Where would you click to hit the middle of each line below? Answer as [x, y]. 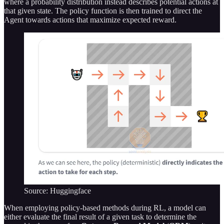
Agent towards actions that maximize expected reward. [90, 19]
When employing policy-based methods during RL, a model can [105, 208]
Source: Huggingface [57, 191]
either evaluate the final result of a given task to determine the [100, 217]
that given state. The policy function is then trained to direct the [103, 10]
